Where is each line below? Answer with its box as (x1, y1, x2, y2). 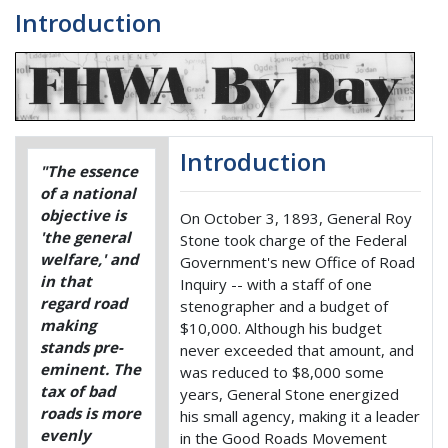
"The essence (39, 160, 138, 181)
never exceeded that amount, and (180, 339, 415, 360)
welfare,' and (39, 248, 138, 269)
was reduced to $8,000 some (180, 361, 385, 382)
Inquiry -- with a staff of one (180, 273, 373, 294)
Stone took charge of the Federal (180, 229, 408, 250)
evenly (39, 424, 91, 445)
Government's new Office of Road (180, 251, 416, 272)
